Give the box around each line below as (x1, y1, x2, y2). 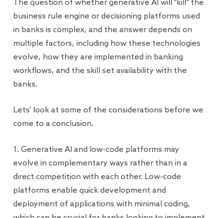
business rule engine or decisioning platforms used (13, 12, 200, 21)
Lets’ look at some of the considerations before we (13, 106, 203, 115)
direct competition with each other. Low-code (13, 172, 181, 182)
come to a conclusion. (13, 119, 93, 128)
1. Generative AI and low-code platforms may (13, 145, 179, 154)
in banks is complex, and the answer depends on (13, 25, 192, 35)
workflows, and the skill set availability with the (13, 66, 187, 75)
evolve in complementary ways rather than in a (13, 159, 187, 168)
